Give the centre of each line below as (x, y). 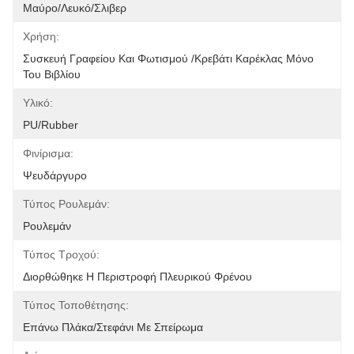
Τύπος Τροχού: (61, 254)
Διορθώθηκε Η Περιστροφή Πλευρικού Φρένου (137, 277)
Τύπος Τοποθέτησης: (76, 305)
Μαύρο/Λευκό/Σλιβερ (75, 8)
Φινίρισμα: (48, 153)
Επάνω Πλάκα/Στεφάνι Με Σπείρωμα (113, 327)
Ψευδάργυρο (55, 175)
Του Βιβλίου (52, 74)
